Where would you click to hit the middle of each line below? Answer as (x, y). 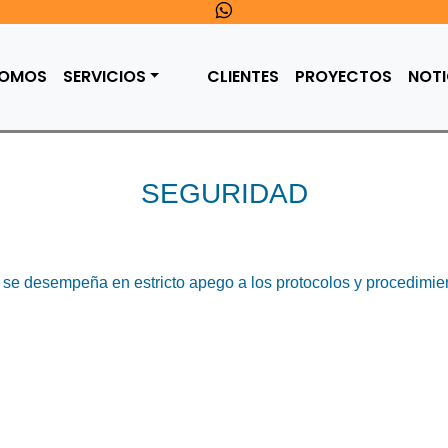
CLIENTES (243, 76)
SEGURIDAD (224, 193)
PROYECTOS (344, 76)
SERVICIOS (104, 76)
